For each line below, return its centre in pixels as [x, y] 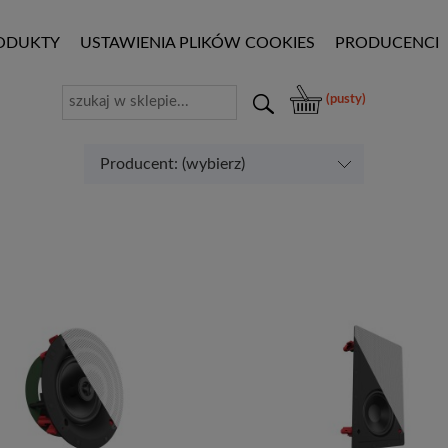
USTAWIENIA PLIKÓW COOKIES [197, 43]
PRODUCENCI [387, 43]
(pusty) [345, 99]
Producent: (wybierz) [172, 163]
